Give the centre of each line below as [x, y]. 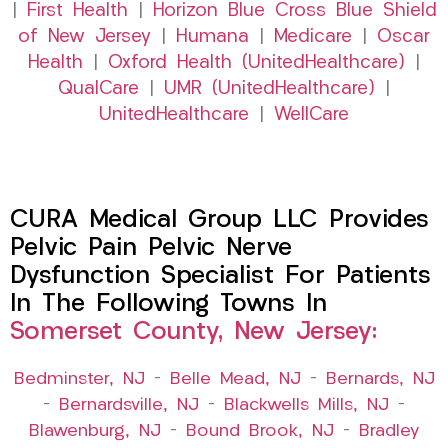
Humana [212, 38]
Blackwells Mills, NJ [306, 406]
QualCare [98, 90]
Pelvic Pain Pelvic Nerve [151, 249]
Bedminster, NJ [79, 380]
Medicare [313, 38]
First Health [77, 12]
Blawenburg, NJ [95, 432]
